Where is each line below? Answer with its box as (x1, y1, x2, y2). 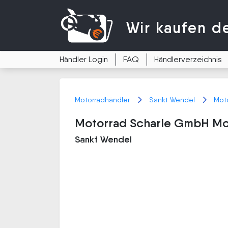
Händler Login (60, 54, 108, 64)
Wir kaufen (126, 18, 212, 37)
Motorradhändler (75, 96, 132, 104)
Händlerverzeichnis (154, 54, 222, 64)
